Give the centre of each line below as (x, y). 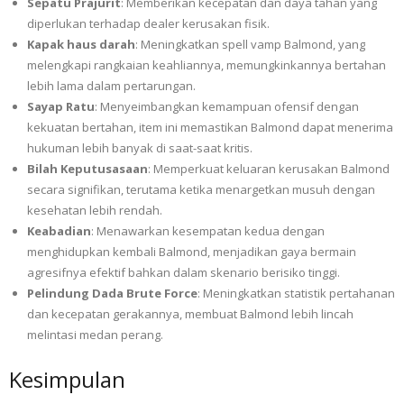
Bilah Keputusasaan (87, 168)
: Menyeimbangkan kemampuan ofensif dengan (227, 106)
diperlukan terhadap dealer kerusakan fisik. (148, 23)
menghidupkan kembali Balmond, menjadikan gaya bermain (192, 251)
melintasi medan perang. (95, 334)
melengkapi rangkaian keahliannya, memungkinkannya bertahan (207, 64)
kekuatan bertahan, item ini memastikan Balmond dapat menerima (210, 127)
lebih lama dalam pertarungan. (111, 85)
